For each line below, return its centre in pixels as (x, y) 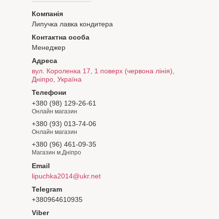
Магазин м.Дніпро (56, 152)
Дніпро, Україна (57, 79)
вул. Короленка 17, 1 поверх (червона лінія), (103, 71)
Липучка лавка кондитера (72, 24)
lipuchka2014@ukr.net (66, 176)
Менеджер (49, 48)
